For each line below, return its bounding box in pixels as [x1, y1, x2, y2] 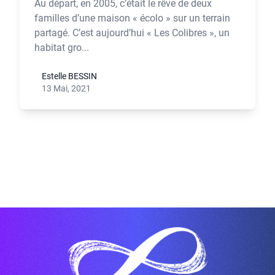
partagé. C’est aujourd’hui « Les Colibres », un [34, 27, 230, 39]
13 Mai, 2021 [42, 83, 91, 93]
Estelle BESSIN [42, 71, 97, 81]
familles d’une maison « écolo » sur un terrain [34, 12, 230, 24]
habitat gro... [34, 42, 89, 53]
